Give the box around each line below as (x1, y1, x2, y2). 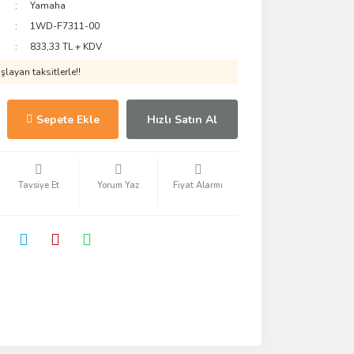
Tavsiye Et (17, 179, 59, 191)
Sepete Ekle (36, 111, 100, 127)
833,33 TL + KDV (30, 40, 103, 53)
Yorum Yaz (97, 179, 140, 191)
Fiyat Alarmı (173, 179, 224, 191)
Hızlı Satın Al (146, 111, 217, 127)
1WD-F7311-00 (30, 20, 100, 32)
